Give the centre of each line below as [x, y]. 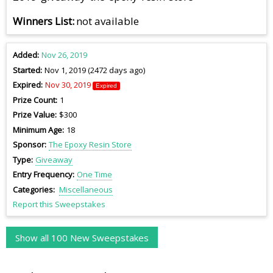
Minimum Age [37, 129]
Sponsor [29, 145]
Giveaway [54, 159]
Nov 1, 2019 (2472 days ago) [94, 70]
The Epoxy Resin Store [90, 145]
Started [27, 70]
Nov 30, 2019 [68, 85]
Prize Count [34, 100]
